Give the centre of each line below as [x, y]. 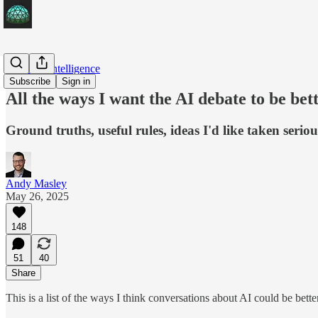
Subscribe [30, 81]
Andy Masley [36, 183]
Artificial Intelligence [53, 68]
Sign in [76, 81]
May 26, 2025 [37, 196]
